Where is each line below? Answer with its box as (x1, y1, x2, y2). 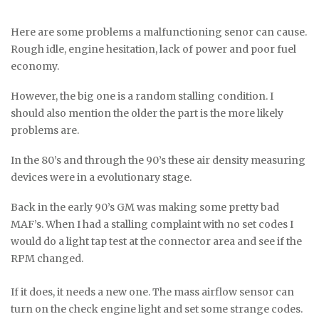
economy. (11, 59, 59, 73)
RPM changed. (11, 251, 83, 265)
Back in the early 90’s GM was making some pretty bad (11, 200, 279, 214)
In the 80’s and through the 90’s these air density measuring (11, 153, 308, 167)
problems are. (11, 123, 79, 137)
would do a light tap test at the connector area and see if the (11, 234, 302, 248)
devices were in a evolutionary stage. (11, 170, 192, 184)
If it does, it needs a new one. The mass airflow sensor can (11, 285, 294, 298)
